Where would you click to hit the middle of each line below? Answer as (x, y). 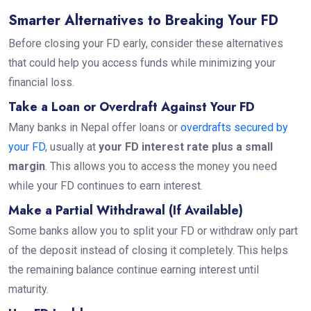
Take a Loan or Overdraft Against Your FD (133, 107)
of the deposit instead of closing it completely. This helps (148, 250)
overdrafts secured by (234, 127)
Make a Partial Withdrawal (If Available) (127, 210)
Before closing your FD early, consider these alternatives (145, 43)
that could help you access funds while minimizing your (142, 62)
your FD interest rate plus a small (185, 146)
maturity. (30, 289)
